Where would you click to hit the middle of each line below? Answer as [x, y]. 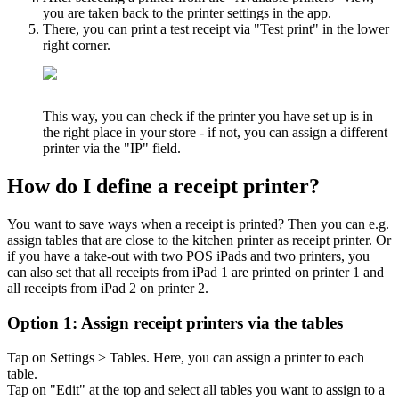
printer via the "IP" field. [112, 149]
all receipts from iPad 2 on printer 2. [108, 289]
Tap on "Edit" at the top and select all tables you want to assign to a [196, 389]
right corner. [77, 45]
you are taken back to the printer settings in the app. [187, 12]
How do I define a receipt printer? [163, 187]
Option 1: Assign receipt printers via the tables [175, 322]
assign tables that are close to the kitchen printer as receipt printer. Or [199, 240]
